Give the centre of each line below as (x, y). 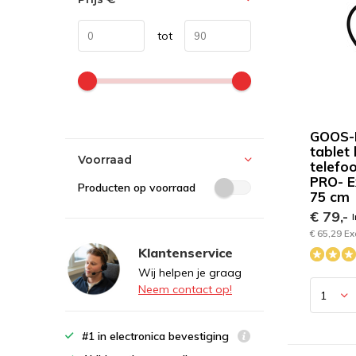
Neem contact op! (185, 289)
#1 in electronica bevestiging (157, 336)
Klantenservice (186, 253)
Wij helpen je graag (190, 273)
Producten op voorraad (137, 188)
